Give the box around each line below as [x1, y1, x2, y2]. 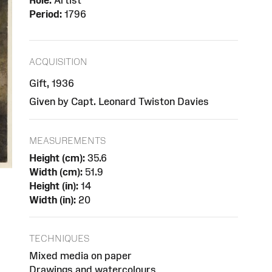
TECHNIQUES [29, 233, 89, 244]
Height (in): [29, 180, 78, 191]
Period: [29, 8, 62, 20]
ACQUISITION [29, 56, 87, 67]
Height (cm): [29, 152, 85, 163]
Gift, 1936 [29, 77, 74, 89]
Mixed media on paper [29, 250, 132, 262]
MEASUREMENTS [29, 135, 106, 146]
